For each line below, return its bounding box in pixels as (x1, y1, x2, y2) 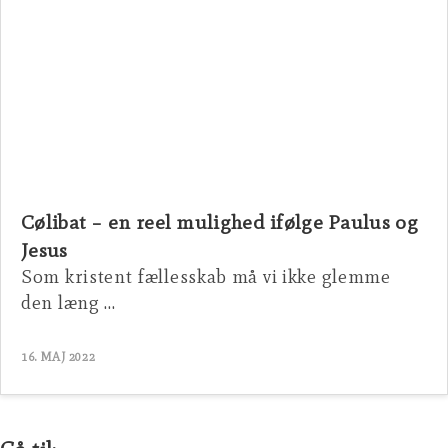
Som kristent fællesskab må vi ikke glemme (21, 264, 391, 288)
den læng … (21, 290, 116, 314)
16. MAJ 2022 (21, 349, 96, 364)
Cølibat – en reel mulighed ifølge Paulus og (21, 209, 418, 234)
